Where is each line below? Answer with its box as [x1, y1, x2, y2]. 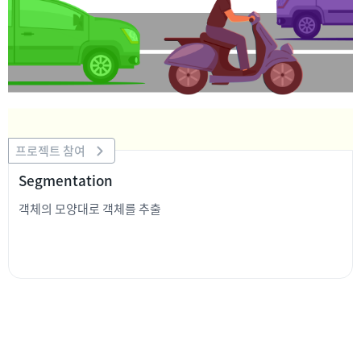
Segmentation [19, 169, 113, 190]
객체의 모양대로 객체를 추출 [19, 199, 161, 217]
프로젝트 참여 [15, 141, 85, 159]
